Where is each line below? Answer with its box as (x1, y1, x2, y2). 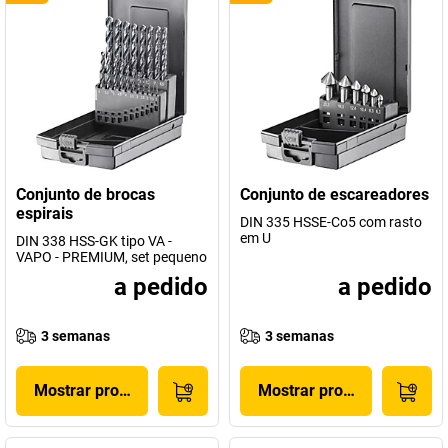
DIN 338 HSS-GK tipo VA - (16, 233, 172, 249)
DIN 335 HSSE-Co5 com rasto (240, 214, 422, 230)
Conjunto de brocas (16, 185, 155, 204)
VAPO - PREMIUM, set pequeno (16, 249, 207, 265)
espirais (16, 204, 73, 223)
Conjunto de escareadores (240, 185, 429, 204)
